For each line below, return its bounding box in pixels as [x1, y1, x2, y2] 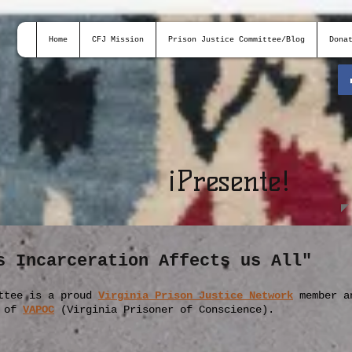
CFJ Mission [92, 35, 144, 44]
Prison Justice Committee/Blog [168, 35, 305, 44]
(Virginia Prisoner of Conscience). [54, 303, 274, 316]
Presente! [176, 163, 291, 198]
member [293, 289, 343, 302]
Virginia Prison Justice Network [98, 289, 293, 302]
